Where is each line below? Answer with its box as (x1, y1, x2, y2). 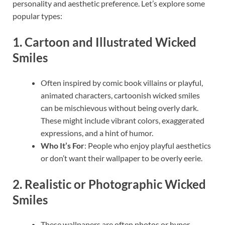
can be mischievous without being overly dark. (41, 102, 198, 113)
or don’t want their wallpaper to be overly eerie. (41, 153, 202, 163)
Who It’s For (41, 140, 84, 150)
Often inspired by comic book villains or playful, (41, 77, 203, 87)
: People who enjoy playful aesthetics (84, 140, 211, 150)
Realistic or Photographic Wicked (25, 176, 206, 191)
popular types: (13, 11, 62, 21)
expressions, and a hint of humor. (41, 128, 153, 138)
